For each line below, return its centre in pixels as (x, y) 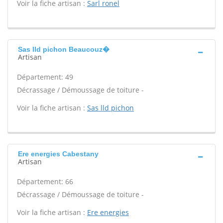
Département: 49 (45, 77)
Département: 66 (45, 181)
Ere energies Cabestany (58, 154)
